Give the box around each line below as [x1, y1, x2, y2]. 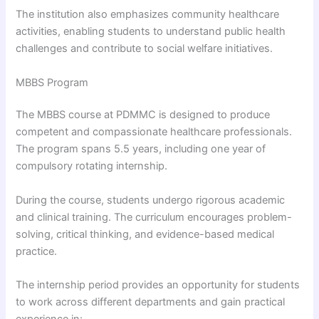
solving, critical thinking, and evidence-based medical [16, 227, 275, 241]
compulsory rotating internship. [16, 159, 168, 173]
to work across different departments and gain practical [16, 296, 286, 309]
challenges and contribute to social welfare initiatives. [16, 42, 273, 56]
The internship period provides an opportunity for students [16, 278, 300, 292]
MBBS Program [16, 75, 89, 89]
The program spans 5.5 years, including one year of [16, 142, 266, 156]
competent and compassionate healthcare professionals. [16, 125, 293, 139]
